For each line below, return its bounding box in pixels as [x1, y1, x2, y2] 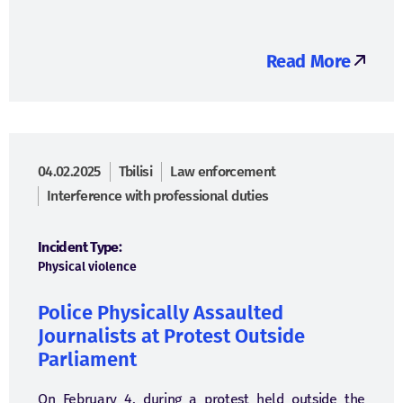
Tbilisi [118, 163, 153, 180]
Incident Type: [38, 238, 122, 255]
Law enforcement [170, 163, 276, 180]
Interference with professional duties [47, 187, 269, 204]
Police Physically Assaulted [38, 300, 283, 325]
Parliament [38, 347, 137, 372]
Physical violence [38, 259, 137, 274]
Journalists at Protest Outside [38, 324, 305, 348]
